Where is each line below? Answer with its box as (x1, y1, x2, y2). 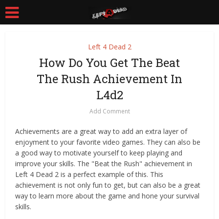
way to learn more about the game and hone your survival (15, 191, 200, 200)
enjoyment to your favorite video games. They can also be (15, 137, 201, 147)
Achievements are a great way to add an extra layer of (15, 127, 188, 136)
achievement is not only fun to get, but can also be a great (15, 180, 201, 190)
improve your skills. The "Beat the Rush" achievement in (15, 159, 193, 168)
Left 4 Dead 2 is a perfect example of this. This (15, 170, 164, 179)
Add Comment (89, 107, 130, 115)
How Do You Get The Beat (39, 55, 180, 70)
